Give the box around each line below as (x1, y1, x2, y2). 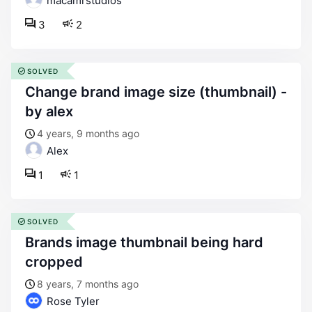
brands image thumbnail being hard (25, 234, 34, 251)
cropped (25, 253, 83, 270)
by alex (25, 103, 73, 120)
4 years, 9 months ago (37, 127, 139, 139)
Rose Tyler (44, 295, 100, 308)
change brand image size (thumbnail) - (25, 84, 36, 100)
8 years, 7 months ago (37, 278, 139, 290)
